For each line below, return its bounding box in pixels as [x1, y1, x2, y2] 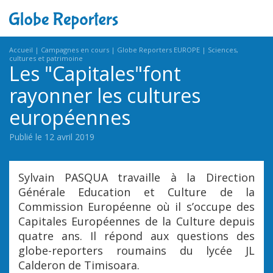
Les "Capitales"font [9, 60, 181, 87]
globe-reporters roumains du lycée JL [18, 243, 255, 258]
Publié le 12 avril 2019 [9, 131, 94, 143]
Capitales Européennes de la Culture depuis [18, 214, 255, 229]
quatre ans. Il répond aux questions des [18, 229, 255, 243]
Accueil [9, 45, 33, 54]
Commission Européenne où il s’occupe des [18, 199, 255, 214]
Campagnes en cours [41, 45, 109, 54]
